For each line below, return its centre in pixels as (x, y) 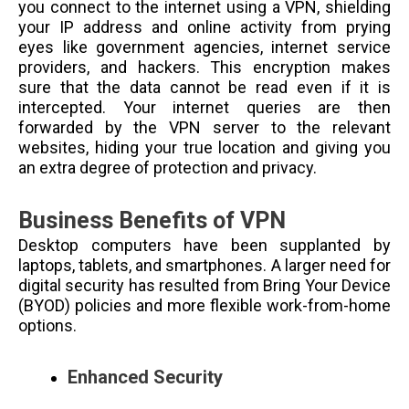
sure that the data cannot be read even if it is (204, 87)
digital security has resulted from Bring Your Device (204, 286)
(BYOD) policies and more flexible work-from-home (204, 306)
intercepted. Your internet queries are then (204, 107)
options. (49, 326)
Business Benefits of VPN (152, 221)
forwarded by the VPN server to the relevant (204, 127)
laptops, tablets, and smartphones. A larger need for (204, 266)
